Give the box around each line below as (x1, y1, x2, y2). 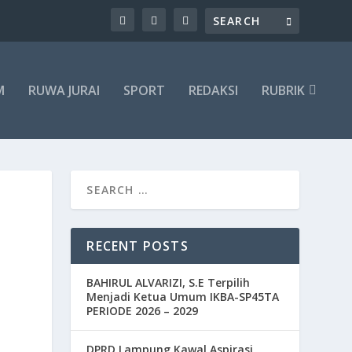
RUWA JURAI (28, 81, 100, 99)
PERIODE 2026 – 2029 (86, 302, 199, 318)
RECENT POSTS (86, 236, 189, 255)
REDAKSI (189, 81, 238, 99)
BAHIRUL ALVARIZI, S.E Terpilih (86, 274, 251, 290)
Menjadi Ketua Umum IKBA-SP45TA (86, 288, 280, 304)
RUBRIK (262, 81, 305, 99)
